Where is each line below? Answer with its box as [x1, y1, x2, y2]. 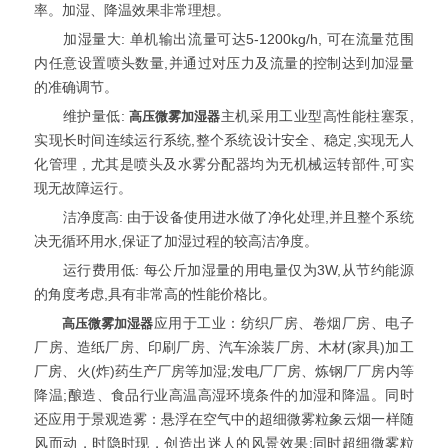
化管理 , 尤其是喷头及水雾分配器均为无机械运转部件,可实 [34, 157, 414, 173]
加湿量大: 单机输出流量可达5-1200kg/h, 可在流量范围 [34, 32, 414, 48]
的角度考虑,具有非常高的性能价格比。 [34, 287, 277, 303]
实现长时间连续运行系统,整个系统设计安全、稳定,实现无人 [34, 133, 414, 149]
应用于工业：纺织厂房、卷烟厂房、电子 [153, 316, 414, 332]
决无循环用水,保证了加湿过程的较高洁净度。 [34, 234, 319, 250]
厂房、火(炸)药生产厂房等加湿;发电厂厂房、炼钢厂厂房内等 [34, 364, 414, 380]
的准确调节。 [34, 80, 119, 96]
